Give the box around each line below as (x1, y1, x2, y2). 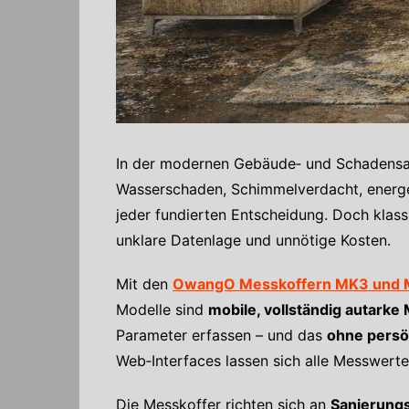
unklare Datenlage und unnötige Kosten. (116, 231, 391, 250)
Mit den (116, 275, 173, 294)
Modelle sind (116, 300, 208, 320)
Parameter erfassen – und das (116, 326, 327, 345)
